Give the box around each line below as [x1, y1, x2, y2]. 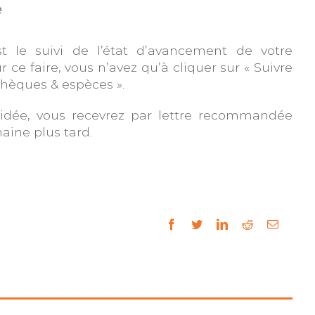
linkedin [227, 218, 263, 230]
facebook [176, 218, 217, 230]
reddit [252, 218, 278, 230]
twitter [202, 218, 230, 230]
